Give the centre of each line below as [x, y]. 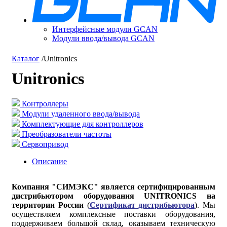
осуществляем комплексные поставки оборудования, [113, 214]
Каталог [26, 59]
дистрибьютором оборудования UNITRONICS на [113, 196]
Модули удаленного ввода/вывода [81, 114]
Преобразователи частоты [67, 134]
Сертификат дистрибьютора [142, 205]
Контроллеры [45, 104]
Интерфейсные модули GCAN [105, 29]
